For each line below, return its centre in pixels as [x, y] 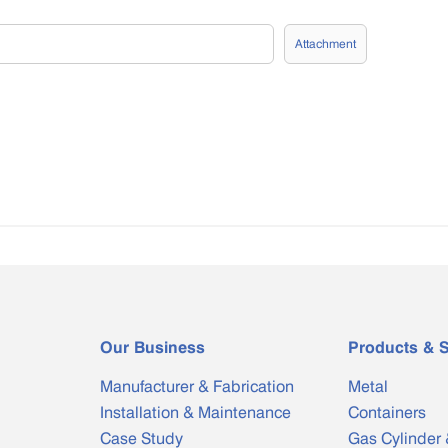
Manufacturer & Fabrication [197, 386]
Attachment [325, 43]
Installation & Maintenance [195, 412]
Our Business [152, 347]
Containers [387, 412]
